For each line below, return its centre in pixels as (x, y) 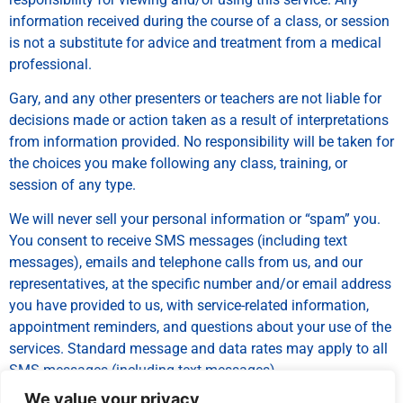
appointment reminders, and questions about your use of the (200, 327)
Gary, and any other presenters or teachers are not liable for (195, 99)
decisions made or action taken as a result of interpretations (199, 121)
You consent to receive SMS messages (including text (178, 241)
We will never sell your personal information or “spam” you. (195, 219)
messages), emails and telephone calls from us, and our (186, 263)
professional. (50, 64)
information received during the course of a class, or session (199, 21)
